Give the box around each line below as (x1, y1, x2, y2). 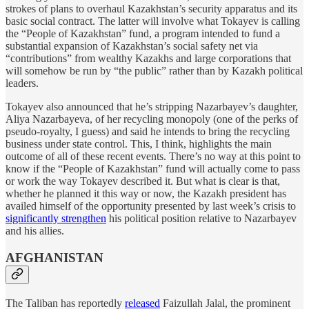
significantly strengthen (6, 212, 106, 225)
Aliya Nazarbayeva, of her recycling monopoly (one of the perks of (6, 113, 298, 126)
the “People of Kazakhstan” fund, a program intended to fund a (6, 28, 280, 40)
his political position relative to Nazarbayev (106, 212, 297, 225)
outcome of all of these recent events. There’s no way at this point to (6, 150, 301, 163)
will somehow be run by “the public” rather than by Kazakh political (6, 65, 303, 77)
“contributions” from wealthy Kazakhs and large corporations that (6, 52, 291, 65)
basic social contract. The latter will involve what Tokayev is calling (6, 15, 300, 28)
